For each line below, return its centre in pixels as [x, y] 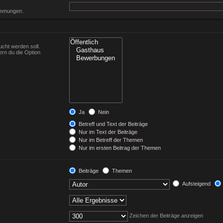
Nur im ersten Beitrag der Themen [119, 148]
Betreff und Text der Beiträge [112, 124]
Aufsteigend [195, 184]
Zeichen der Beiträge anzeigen [165, 216]
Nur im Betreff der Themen [110, 140]
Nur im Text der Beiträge [107, 132]
